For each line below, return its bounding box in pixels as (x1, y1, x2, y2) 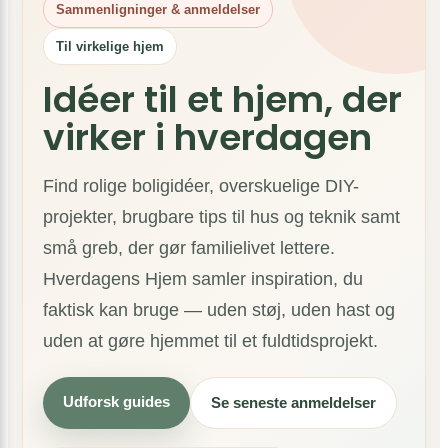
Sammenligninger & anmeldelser (56, 2, 260, 17)
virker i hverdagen (43, 112, 372, 163)
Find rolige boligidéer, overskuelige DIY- (43, 176, 359, 196)
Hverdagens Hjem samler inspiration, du (43, 269, 363, 289)
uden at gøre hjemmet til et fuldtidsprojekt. (43, 331, 378, 351)
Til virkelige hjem (56, 39, 164, 54)
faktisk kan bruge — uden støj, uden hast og (43, 300, 395, 320)
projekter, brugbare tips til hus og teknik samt (43, 207, 400, 227)
